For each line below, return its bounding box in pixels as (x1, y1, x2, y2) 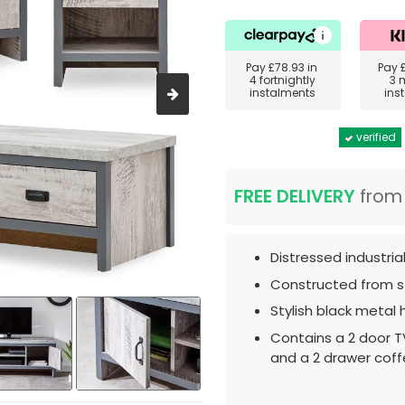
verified (353, 129, 396, 145)
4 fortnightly (250, 72, 316, 88)
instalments (250, 85, 316, 100)
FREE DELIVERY (234, 184, 355, 209)
